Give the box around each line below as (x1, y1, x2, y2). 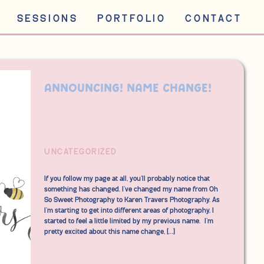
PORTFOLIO (97, 14, 166, 24)
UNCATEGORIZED (44, 148, 117, 156)
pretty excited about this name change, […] (44, 228, 175, 236)
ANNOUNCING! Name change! (44, 82, 212, 94)
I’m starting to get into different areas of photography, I (44, 207, 214, 214)
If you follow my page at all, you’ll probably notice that (44, 175, 210, 183)
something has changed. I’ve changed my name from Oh (44, 186, 218, 193)
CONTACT (185, 14, 242, 24)
